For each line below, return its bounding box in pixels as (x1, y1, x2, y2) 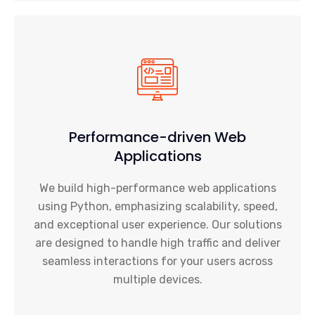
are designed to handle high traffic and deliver (34, 236, 281, 250)
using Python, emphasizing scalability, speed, (37, 200, 278, 213)
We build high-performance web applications (39, 181, 276, 195)
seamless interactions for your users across (42, 255, 273, 268)
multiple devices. (112, 273, 202, 286)
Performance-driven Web (69, 127, 246, 147)
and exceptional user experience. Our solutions (33, 218, 282, 231)
